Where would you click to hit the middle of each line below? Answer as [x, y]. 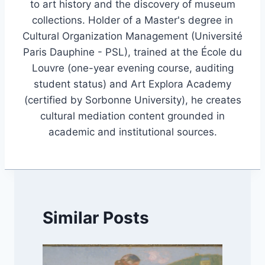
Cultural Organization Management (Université [132, 36]
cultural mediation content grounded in [132, 116]
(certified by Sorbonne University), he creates [132, 100]
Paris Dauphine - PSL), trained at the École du [132, 52]
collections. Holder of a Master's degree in [132, 20]
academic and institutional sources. [132, 132]
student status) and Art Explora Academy [132, 84]
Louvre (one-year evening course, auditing [132, 68]
